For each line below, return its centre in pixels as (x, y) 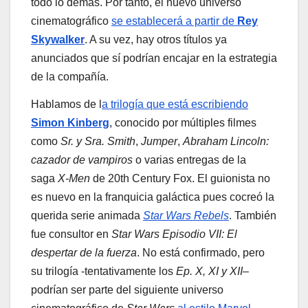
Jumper (159, 141)
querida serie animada (87, 215)
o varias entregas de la (189, 159)
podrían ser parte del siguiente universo (127, 289)
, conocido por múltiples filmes (183, 122)
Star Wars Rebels (186, 215)
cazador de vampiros (82, 159)
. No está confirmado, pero (201, 252)
